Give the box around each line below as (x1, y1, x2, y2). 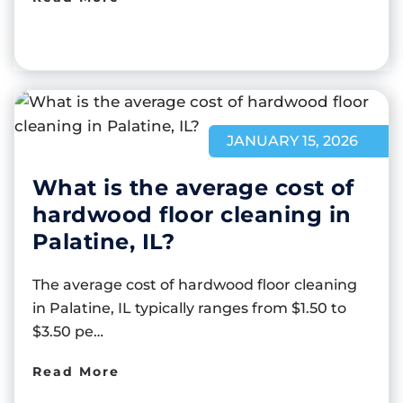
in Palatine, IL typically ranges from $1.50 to (32, 299, 346, 317)
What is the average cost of (32, 174, 354, 201)
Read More (32, 363, 120, 380)
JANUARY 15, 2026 (227, 131, 358, 149)
